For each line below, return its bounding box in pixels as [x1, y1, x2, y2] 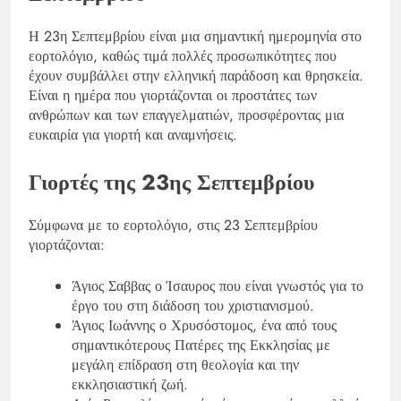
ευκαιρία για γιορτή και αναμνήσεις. [29, 124, 237, 145]
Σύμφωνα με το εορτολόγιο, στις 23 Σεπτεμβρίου [29, 214, 318, 235]
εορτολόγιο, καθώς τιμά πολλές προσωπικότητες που [29, 45, 337, 66]
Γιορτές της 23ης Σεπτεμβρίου [29, 166, 314, 198]
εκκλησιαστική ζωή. [72, 373, 188, 395]
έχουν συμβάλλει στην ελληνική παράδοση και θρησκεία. [29, 64, 363, 86]
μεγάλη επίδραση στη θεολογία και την [72, 354, 299, 375]
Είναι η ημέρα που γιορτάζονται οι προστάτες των [29, 84, 317, 106]
